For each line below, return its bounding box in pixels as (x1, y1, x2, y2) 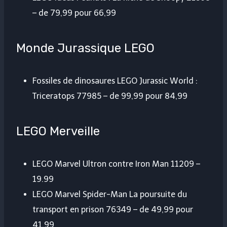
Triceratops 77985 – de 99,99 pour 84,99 (32, 91, 187, 101)
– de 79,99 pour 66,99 (32, 8, 116, 18)
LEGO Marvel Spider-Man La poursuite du (32, 190, 187, 200)
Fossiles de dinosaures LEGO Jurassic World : (32, 76, 198, 86)
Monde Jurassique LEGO (16, 41, 155, 56)
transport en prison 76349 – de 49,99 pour (32, 205, 193, 215)
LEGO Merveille (16, 124, 100, 139)
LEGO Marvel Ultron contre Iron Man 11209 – (32, 159, 200, 169)
